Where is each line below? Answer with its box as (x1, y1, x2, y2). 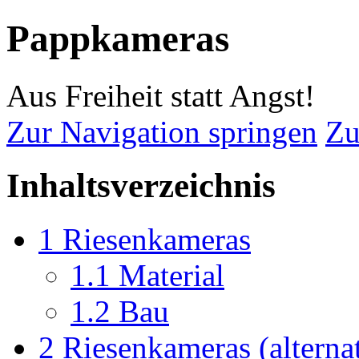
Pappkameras (6, 18, 229, 60)
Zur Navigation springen (6, 114, 317, 149)
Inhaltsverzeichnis (6, 166, 276, 204)
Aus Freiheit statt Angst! (6, 78, 315, 113)
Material (119, 257, 224, 292)
